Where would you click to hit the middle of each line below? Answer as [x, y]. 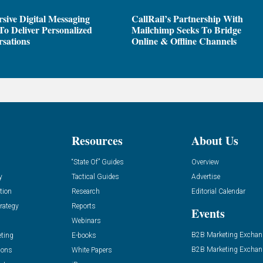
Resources [97, 140]
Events [208, 213]
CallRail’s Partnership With [187, 19]
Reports [83, 206]
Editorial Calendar [219, 191]
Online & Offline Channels [184, 41]
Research [85, 191]
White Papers [92, 250]
